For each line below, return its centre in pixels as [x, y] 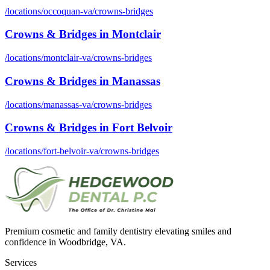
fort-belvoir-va [71, 151]
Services [21, 262]
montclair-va [67, 58]
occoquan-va [68, 11]
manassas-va [67, 104]
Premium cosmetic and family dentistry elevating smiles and [118, 231]
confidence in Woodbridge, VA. [65, 242]
